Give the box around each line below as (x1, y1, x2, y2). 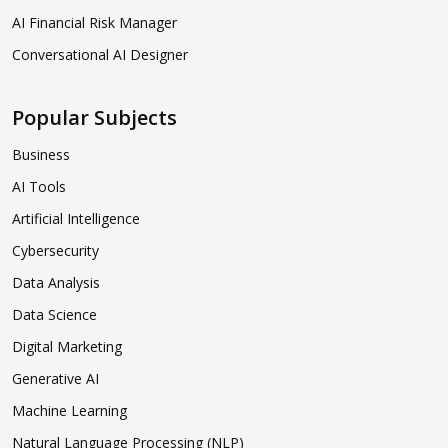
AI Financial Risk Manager (12, 12, 177, 32)
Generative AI (12, 368, 99, 388)
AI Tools (12, 176, 66, 196)
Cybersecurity (12, 240, 99, 260)
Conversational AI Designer (12, 44, 188, 64)
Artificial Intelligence (12, 208, 140, 228)
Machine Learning (12, 400, 127, 420)
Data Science (12, 304, 97, 324)
